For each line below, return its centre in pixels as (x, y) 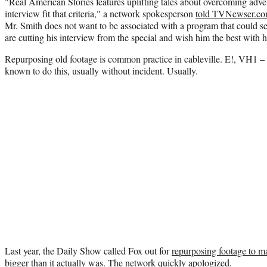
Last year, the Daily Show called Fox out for (88, 250)
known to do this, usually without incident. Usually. (101, 70)
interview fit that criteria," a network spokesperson (100, 13)
